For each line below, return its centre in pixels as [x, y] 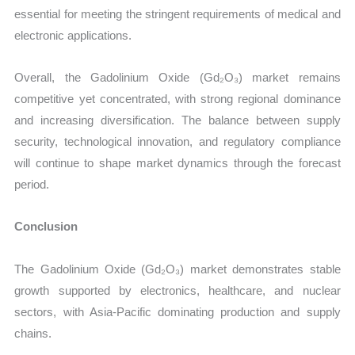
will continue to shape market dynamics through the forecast [177, 163]
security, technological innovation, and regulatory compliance [177, 142]
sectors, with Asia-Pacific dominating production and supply [177, 311]
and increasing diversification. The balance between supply [177, 120]
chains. [33, 333]
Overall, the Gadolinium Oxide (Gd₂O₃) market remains [177, 78]
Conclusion [46, 227]
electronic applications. [73, 35]
